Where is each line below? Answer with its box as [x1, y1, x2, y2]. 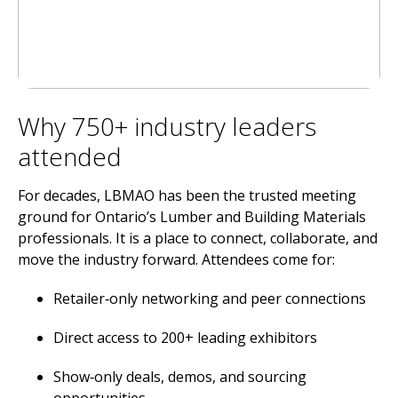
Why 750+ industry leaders [18, 109, 316, 143]
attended [18, 139, 122, 173]
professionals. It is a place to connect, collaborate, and [18, 228, 378, 248]
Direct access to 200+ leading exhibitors [53, 328, 317, 347]
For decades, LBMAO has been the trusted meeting [18, 186, 356, 205]
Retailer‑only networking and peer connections [53, 289, 366, 308]
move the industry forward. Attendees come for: [18, 250, 335, 269]
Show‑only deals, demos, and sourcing [53, 367, 306, 386]
